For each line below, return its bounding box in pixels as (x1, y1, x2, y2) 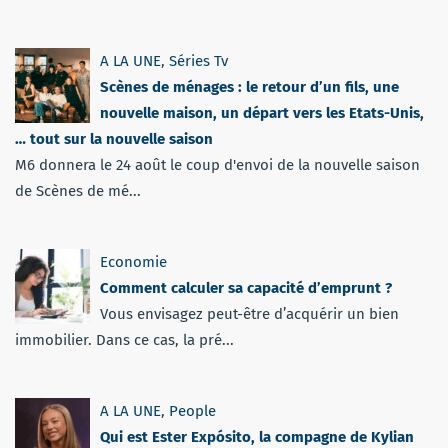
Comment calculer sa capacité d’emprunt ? (100, 279, 392, 298)
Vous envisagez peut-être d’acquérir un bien (100, 305, 399, 324)
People (169, 402, 216, 421)
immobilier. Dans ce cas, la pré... (15, 331, 234, 350)
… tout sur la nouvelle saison (15, 130, 213, 149)
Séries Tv (169, 52, 228, 71)
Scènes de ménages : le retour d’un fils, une (100, 78, 399, 97)
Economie (100, 253, 167, 272)
